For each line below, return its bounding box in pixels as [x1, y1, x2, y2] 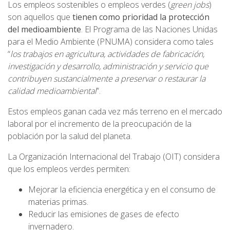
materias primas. [28, 196, 88, 208]
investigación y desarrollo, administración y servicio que [8, 61, 208, 72]
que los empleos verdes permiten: [8, 163, 130, 175]
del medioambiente [8, 24, 81, 35]
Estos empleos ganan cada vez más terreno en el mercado [8, 106, 222, 118]
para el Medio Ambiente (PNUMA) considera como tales [8, 36, 214, 48]
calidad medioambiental [8, 85, 97, 97]
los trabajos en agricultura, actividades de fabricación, [10, 48, 204, 60]
